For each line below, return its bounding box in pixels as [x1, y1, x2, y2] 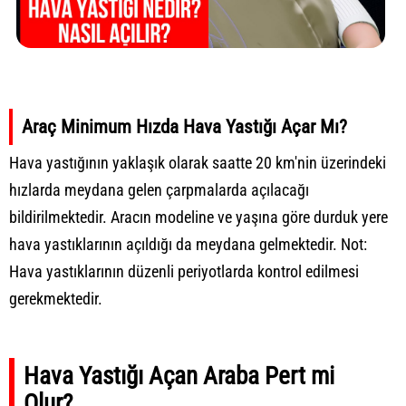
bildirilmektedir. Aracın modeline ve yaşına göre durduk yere [9, 207, 388, 227]
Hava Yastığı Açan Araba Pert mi [24, 361, 334, 391]
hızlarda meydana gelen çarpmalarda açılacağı [9, 179, 309, 199]
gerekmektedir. [9, 288, 102, 308]
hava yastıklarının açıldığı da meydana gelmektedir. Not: [9, 234, 367, 254]
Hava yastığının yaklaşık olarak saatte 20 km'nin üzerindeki [9, 152, 386, 172]
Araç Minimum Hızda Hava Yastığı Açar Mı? [22, 114, 347, 138]
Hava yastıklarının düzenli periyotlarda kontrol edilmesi [9, 261, 359, 281]
